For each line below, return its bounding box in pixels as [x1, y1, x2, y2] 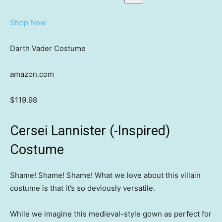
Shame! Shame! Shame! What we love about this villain [10, 170, 201, 180]
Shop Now [10, 18, 46, 28]
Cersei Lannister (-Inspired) [10, 123, 170, 139]
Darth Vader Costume [10, 44, 86, 54]
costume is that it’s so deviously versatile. [10, 183, 155, 193]
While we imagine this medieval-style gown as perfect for [10, 209, 212, 219]
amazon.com [10, 69, 54, 79]
